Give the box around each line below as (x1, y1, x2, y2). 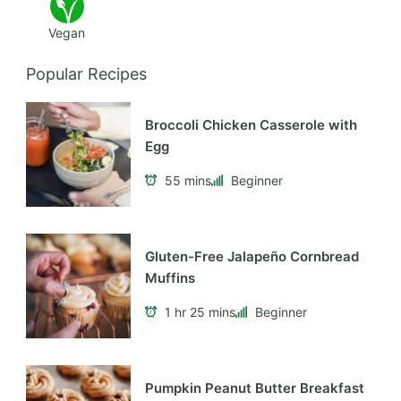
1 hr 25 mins (165, 303, 235, 320)
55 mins (165, 172, 211, 188)
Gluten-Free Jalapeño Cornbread (145, 248, 359, 266)
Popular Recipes (26, 64, 147, 83)
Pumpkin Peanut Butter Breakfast (145, 380, 364, 397)
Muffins (145, 269, 195, 287)
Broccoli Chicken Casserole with (145, 116, 357, 134)
